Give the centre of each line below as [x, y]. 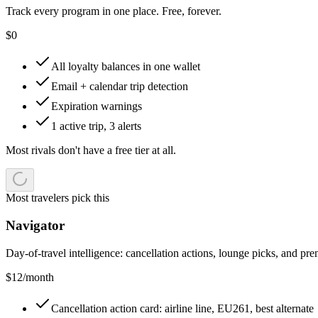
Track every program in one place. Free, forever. [114, 11]
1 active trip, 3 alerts [96, 126]
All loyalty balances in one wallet [126, 67]
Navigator [35, 226]
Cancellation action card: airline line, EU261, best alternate [182, 308]
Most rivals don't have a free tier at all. [91, 150]
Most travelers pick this [57, 198]
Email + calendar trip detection [120, 87]
